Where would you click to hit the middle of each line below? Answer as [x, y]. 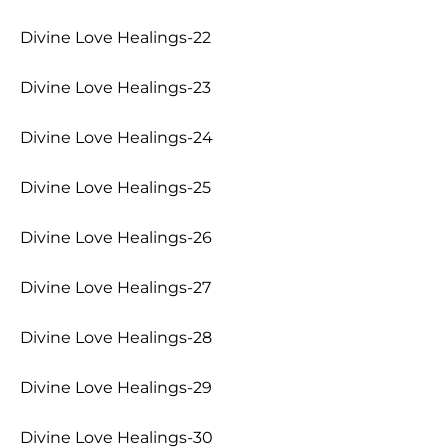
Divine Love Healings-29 [116, 387]
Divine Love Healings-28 [116, 337]
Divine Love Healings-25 [115, 187]
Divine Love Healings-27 [115, 287]
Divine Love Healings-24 [116, 137]
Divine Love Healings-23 [115, 87]
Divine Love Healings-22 [115, 37]
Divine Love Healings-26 [116, 237]
